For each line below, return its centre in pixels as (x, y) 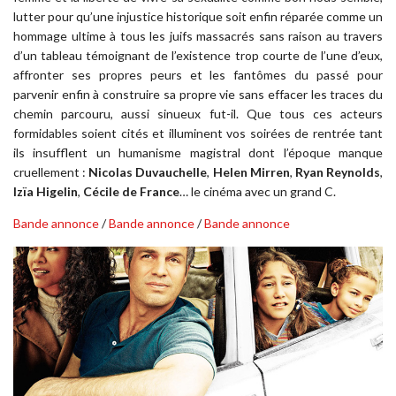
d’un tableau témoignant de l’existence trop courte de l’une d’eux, (198, 55)
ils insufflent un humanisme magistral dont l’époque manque (198, 152)
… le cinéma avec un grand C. (258, 191)
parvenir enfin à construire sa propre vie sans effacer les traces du (198, 94)
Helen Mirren (251, 171)
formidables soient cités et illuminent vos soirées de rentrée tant (198, 133)
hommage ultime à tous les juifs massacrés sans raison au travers (198, 35)
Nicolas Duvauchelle (148, 171)
